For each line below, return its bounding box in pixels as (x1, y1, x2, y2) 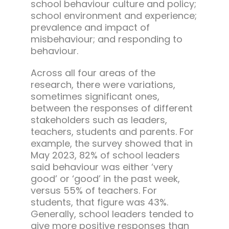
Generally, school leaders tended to (30, 208, 194, 221)
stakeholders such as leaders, (30, 113, 167, 127)
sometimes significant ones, (30, 90, 159, 103)
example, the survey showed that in (30, 137, 193, 150)
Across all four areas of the (30, 66, 155, 80)
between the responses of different (30, 102, 193, 115)
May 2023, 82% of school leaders (30, 149, 180, 162)
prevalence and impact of (30, 21, 150, 34)
